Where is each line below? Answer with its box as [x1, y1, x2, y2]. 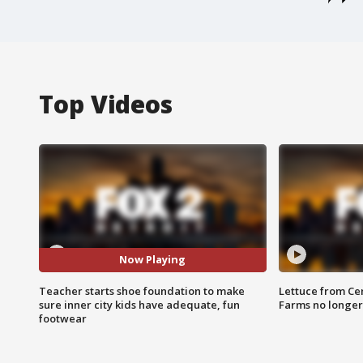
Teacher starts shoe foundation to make [39, 283, 245, 298]
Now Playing [119, 252, 186, 267]
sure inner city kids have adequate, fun [39, 297, 240, 312]
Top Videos [39, 87, 173, 121]
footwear [39, 310, 87, 326]
